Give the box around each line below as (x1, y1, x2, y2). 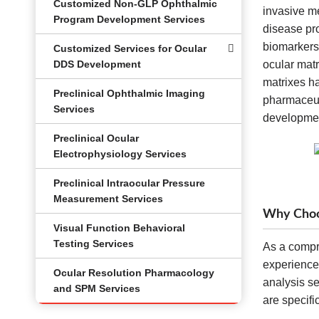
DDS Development (53, 58, 141, 70)
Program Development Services (53, 14, 205, 25)
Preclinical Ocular (53, 132, 139, 144)
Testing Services (53, 238, 134, 249)
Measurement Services (53, 193, 163, 204)
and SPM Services (53, 283, 140, 294)
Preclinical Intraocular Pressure (53, 177, 205, 189)
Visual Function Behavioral (53, 222, 185, 234)
